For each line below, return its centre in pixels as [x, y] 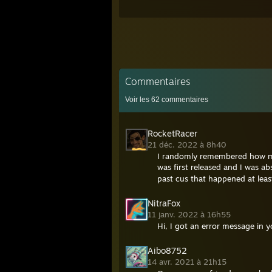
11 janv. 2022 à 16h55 [190, 214]
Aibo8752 [167, 250]
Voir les [138, 100]
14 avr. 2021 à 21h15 [188, 262]
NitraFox [164, 203]
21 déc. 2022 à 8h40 [188, 144]
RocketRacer [172, 133]
